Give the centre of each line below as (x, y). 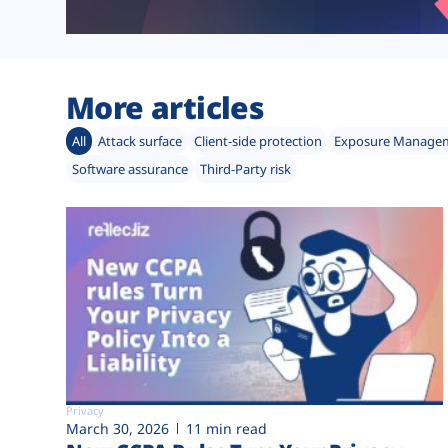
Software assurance (130, 169)
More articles (165, 108)
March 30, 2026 (117, 428)
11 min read (226, 428)
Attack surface (140, 141)
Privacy (85, 410)
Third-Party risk (245, 169)
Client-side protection (258, 141)
